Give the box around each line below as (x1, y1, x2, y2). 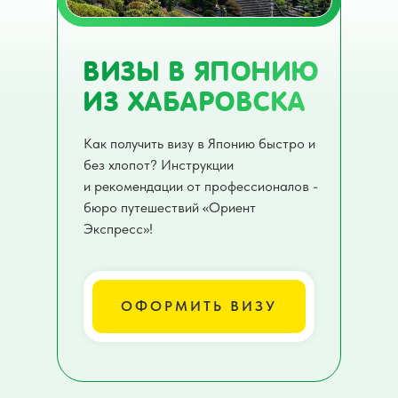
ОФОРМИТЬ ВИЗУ (121, 298, 277, 314)
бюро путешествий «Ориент (84, 199, 256, 216)
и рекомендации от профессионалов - (84, 178, 318, 195)
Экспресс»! (84, 220, 153, 237)
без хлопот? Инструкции (84, 156, 234, 173)
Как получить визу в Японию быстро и (84, 135, 315, 152)
